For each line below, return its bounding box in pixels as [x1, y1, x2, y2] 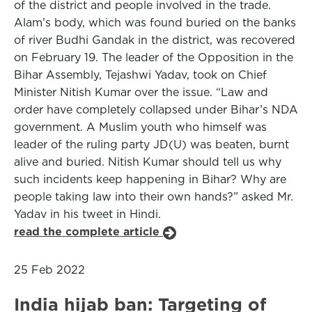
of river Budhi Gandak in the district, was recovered [14, 33, 295, 47]
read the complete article [14, 225, 163, 238]
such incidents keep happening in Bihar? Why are [14, 173, 286, 186]
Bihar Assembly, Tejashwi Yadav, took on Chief [14, 68, 267, 81]
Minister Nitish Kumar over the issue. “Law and [14, 86, 268, 99]
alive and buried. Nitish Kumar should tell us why [14, 155, 281, 169]
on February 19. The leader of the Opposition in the [14, 51, 293, 64]
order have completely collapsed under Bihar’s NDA [14, 103, 298, 116]
